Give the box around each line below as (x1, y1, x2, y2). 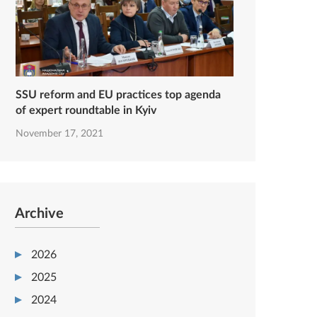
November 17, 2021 (16, 129, 103, 139)
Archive (15, 207, 64, 221)
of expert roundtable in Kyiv (16, 105, 156, 117)
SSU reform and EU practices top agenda (16, 89, 221, 101)
